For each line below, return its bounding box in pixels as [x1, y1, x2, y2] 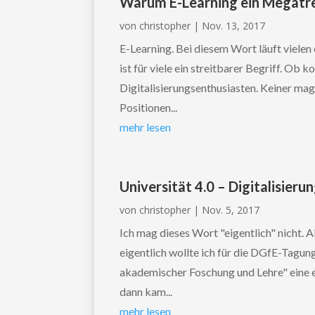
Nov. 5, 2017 [202, 203, 260, 217]
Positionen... [120, 101, 178, 115]
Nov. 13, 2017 [202, 19, 266, 33]
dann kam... [120, 285, 173, 299]
